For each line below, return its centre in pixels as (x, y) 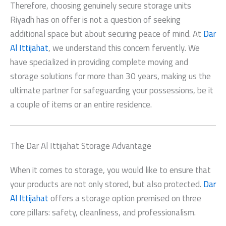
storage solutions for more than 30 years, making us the (110, 76)
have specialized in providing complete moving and (99, 62)
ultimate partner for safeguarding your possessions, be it (112, 91)
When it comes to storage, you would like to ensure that (110, 170)
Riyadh (22, 20)
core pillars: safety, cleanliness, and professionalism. (103, 212)
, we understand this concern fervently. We (124, 48)
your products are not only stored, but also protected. (107, 184)
